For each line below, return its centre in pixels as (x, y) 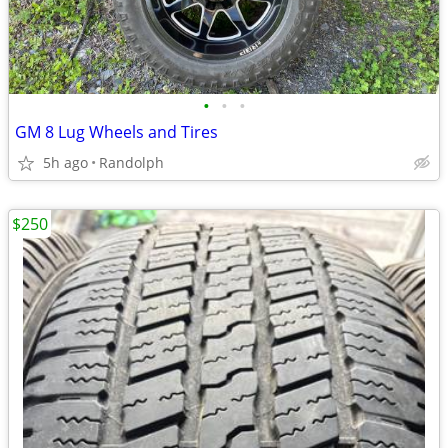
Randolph (131, 162)
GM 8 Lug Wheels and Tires (116, 132)
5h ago (65, 162)
